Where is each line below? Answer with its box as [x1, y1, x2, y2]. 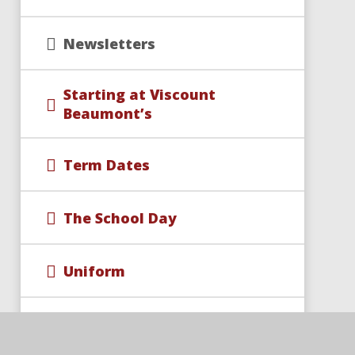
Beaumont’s [63, 104, 152, 123]
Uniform [63, 261, 125, 281]
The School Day [63, 208, 177, 227]
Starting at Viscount [63, 85, 216, 104]
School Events [63, 314, 166, 334]
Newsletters [63, 33, 155, 53]
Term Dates [63, 155, 150, 174]
